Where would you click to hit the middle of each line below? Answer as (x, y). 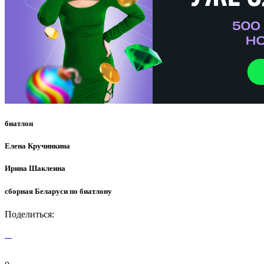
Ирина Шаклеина (35, 169)
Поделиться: (29, 214)
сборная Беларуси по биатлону (58, 191)
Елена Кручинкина (37, 146)
